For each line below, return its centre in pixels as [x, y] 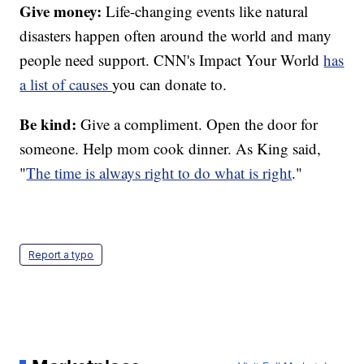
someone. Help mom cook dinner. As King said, [171, 149]
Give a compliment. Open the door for [197, 124]
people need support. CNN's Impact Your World [172, 60]
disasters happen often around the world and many [176, 36]
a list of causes [66, 84]
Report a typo [61, 255]
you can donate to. [170, 84]
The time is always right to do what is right [159, 173]
